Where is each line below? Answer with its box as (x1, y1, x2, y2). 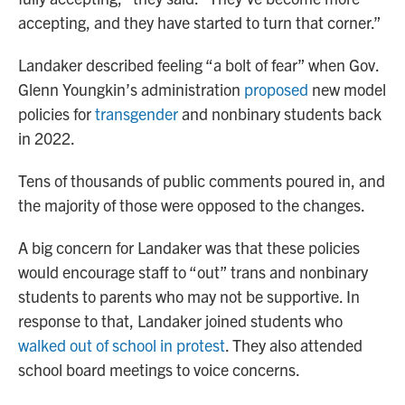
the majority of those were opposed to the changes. (18, 194, 365, 216)
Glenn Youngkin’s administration (18, 79, 244, 100)
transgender (95, 103, 178, 125)
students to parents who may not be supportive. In (18, 286, 360, 307)
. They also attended (225, 334, 363, 356)
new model (308, 79, 386, 100)
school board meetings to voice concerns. (18, 359, 300, 381)
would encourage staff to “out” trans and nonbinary (18, 261, 368, 283)
